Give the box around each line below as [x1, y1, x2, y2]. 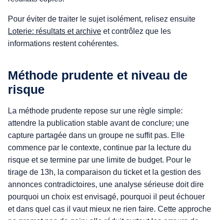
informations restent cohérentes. [8, 39, 119, 48]
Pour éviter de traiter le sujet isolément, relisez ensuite [8, 15, 195, 23]
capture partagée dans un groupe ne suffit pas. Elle [8, 131, 185, 139]
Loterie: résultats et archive [8, 27, 101, 35]
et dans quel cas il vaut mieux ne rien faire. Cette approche [8, 205, 211, 213]
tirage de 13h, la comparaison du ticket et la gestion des [8, 168, 201, 176]
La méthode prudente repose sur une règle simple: [8, 107, 183, 115]
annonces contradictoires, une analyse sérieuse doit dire [8, 180, 204, 189]
